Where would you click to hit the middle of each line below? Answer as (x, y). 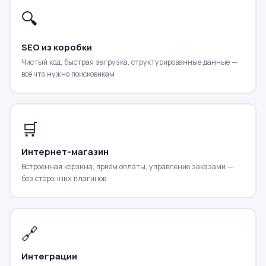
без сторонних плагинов (64, 178)
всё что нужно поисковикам (68, 74)
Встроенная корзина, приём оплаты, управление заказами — (127, 166)
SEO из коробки (56, 47)
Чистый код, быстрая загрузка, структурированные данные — (129, 62)
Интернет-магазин (65, 151)
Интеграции (49, 256)
